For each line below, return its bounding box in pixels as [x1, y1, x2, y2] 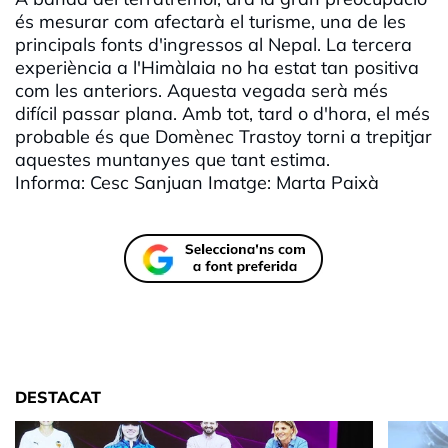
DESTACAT [15, 387, 101, 408]
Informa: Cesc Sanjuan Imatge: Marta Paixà [15, 171, 379, 195]
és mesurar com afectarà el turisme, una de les [15, 10, 406, 34]
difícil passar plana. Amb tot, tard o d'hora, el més [15, 102, 430, 126]
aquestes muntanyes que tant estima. [15, 148, 330, 172]
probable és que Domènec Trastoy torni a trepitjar [15, 125, 432, 149]
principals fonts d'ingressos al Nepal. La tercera [15, 33, 412, 57]
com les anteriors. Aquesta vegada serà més [15, 79, 388, 103]
